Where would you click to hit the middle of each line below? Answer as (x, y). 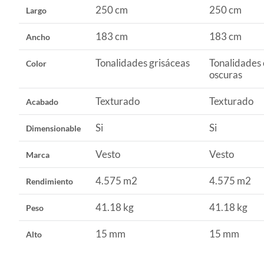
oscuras (226, 74)
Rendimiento (49, 181)
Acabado (42, 101)
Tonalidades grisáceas (143, 62)
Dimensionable (53, 128)
